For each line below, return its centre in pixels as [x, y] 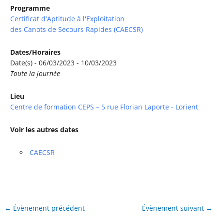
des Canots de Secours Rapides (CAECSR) [77, 29]
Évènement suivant [174, 208]
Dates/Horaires [36, 52]
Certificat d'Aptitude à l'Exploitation [68, 18]
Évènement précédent [48, 208]
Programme [30, 8]
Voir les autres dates [45, 129]
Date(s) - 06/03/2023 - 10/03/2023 [64, 62]
